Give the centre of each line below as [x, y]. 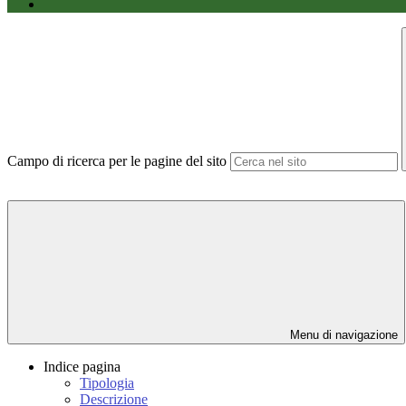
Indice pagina [82, 367]
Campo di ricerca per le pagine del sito [117, 161]
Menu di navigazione [342, 335]
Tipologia [107, 383]
